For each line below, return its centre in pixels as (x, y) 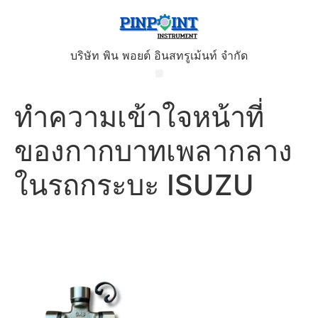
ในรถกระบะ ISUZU (134, 185)
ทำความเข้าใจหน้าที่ (139, 117)
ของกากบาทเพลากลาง (153, 151)
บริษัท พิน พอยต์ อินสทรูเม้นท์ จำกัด (159, 56)
